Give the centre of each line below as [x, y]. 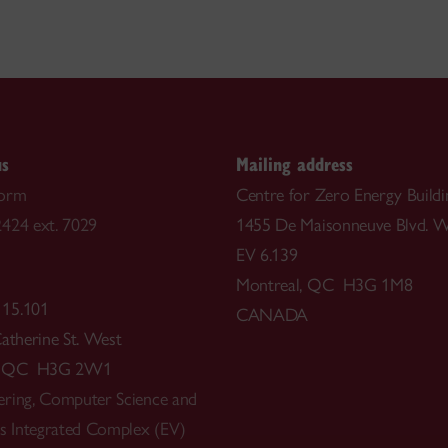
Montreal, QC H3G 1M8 [324, 284]
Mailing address [294, 163]
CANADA [272, 314]
